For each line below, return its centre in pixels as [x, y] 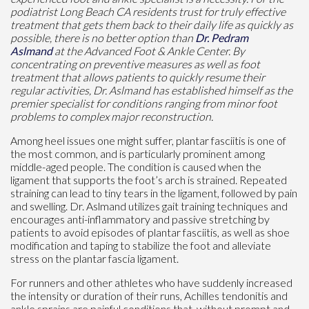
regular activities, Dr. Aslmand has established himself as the [151, 90]
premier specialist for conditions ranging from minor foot [144, 103]
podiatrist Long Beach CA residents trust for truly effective [148, 11]
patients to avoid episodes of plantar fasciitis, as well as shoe [150, 232]
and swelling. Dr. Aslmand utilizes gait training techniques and [149, 206]
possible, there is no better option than [103, 37]
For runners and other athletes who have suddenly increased [151, 282]
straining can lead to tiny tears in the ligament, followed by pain [154, 192]
